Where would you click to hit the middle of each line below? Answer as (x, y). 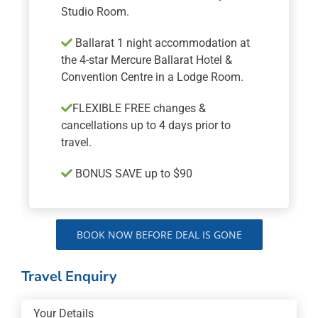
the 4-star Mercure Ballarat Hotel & (147, 60)
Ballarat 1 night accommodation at (161, 43)
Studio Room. (95, 12)
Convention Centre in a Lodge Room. (153, 77)
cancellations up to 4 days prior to (146, 126)
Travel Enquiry (69, 276)
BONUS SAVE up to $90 (133, 174)
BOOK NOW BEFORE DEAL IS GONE (159, 234)
